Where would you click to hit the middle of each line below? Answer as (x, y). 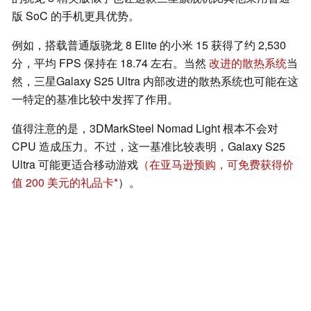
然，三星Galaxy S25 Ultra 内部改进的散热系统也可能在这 (155, 81)
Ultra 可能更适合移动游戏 (75, 165)
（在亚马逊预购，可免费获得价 (216, 165)
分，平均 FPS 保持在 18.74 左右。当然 (110, 63)
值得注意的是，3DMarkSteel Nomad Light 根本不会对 (145, 128)
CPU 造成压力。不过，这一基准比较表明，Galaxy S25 (149, 146)
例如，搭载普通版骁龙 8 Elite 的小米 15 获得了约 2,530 (149, 45)
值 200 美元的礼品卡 (63, 183)
